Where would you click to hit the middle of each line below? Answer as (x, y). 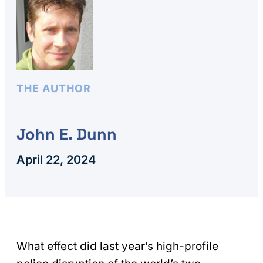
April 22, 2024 (56, 159)
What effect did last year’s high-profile (117, 246)
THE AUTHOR (54, 88)
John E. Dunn (67, 134)
